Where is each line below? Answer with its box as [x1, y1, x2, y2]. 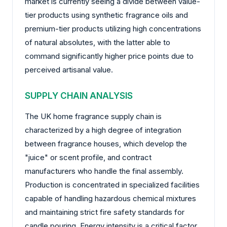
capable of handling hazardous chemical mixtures [25, 193, 196, 203]
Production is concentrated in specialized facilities [25, 179, 200, 190]
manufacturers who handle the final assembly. [25, 166, 183, 176]
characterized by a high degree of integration [25, 125, 181, 135]
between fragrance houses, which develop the [25, 138, 187, 148]
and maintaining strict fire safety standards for [25, 207, 184, 217]
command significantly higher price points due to [25, 51, 194, 61]
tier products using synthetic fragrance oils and [25, 10, 188, 20]
